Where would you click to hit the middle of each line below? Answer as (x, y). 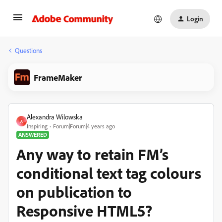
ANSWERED (33, 135)
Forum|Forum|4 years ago (84, 126)
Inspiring (37, 126)
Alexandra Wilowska (55, 117)
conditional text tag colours (109, 173)
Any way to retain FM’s (92, 154)
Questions (28, 50)
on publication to (74, 192)
